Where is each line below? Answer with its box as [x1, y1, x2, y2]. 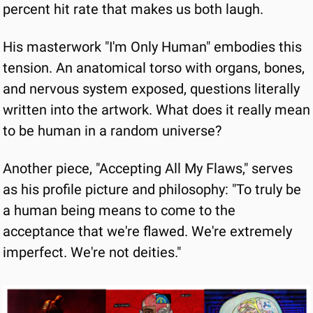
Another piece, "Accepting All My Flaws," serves [3, 160, 293, 177]
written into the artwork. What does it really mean [3, 101, 310, 118]
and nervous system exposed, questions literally [3, 80, 300, 97]
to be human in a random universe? [3, 122, 221, 139]
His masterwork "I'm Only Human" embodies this [3, 38, 302, 55]
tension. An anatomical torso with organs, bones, [3, 59, 305, 76]
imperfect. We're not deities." [3, 244, 181, 261]
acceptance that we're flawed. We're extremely [3, 223, 292, 240]
